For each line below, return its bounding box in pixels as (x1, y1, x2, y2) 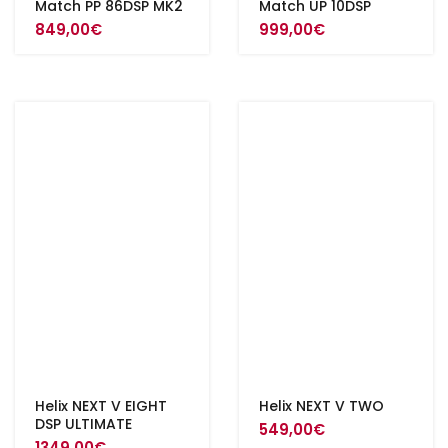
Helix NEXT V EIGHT (35, 396, 167, 416)
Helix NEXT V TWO (259, 396, 384, 416)
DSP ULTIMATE (35, 414, 132, 434)
